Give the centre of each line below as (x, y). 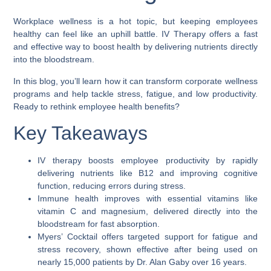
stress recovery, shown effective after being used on (148, 250)
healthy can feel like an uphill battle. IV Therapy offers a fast (135, 34)
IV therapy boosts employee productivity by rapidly (148, 161)
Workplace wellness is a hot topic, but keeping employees (135, 21)
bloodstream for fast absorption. (99, 224)
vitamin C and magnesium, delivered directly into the (148, 211)
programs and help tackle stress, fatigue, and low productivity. (135, 93)
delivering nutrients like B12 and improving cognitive (148, 173)
